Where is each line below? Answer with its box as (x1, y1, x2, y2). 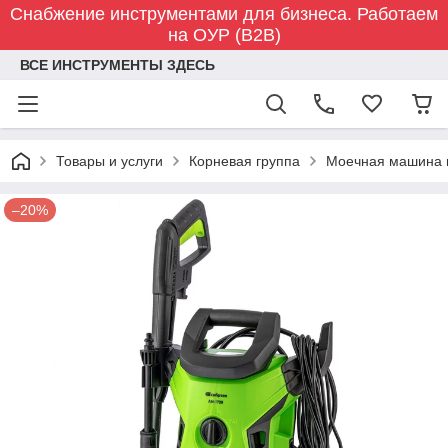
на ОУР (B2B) (167, 25, 281, 45)
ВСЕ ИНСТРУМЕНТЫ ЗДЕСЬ (20, 57, 215, 73)
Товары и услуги (56, 153, 163, 169)
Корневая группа (189, 153, 300, 169)
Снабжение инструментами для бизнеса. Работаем (10, 4, 438, 24)
